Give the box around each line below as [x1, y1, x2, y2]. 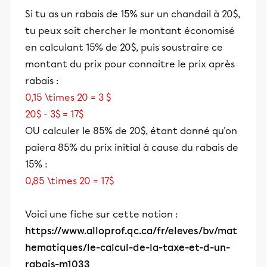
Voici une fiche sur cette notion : [25, 209, 178, 220]
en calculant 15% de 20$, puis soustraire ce [25, 42, 223, 53]
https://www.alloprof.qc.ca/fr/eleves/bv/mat [25, 225, 237, 237]
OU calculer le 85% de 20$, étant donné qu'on [25, 125, 237, 136]
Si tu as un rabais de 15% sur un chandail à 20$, [25, 8, 240, 20]
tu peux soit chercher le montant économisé [25, 25, 235, 36]
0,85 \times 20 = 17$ [25, 175, 114, 187]
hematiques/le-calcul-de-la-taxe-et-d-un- [25, 242, 230, 253]
